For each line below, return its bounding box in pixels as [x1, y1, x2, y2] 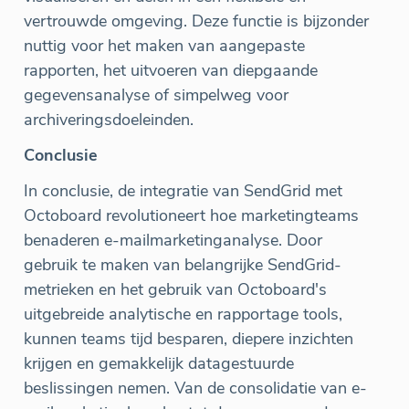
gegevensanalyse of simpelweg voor [24, 84, 288, 107]
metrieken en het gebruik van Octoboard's [24, 278, 327, 301]
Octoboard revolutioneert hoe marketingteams [24, 204, 359, 227]
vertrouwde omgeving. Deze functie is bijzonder [24, 10, 369, 33]
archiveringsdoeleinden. [24, 109, 194, 131]
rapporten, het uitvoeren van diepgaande [24, 59, 318, 82]
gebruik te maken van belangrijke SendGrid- [24, 254, 341, 277]
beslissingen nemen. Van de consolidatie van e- [24, 377, 367, 400]
